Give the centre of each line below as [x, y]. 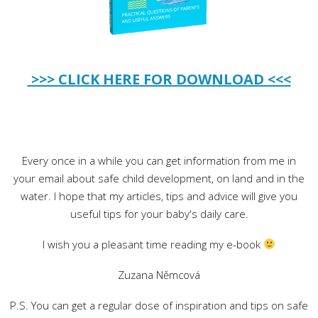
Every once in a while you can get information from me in [159, 160]
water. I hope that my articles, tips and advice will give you [159, 196]
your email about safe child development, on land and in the [159, 178]
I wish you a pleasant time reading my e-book [153, 244]
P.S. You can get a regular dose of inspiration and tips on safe [159, 305]
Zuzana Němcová [159, 274]
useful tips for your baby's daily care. [159, 213]
